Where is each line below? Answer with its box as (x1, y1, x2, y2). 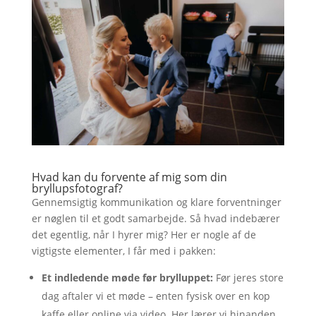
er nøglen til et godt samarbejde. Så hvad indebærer (31, 211, 280, 225)
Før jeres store (212, 270, 284, 284)
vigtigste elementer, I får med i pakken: (31, 243, 216, 257)
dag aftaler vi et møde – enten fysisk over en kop (41, 288, 270, 303)
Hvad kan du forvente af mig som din (31, 169, 227, 185)
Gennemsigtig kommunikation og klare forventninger (31, 195, 281, 209)
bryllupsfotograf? (31, 180, 123, 196)
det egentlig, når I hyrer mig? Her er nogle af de (31, 227, 256, 241)
